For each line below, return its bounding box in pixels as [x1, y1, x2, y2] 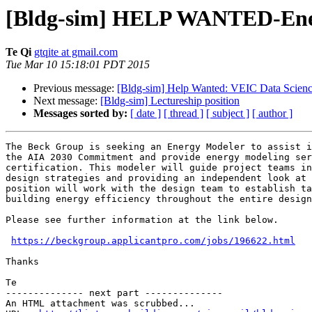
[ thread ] [164, 107, 203, 120]
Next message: [33, 95, 100, 107]
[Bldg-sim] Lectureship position [100, 95, 240, 107]
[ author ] [252, 107, 292, 120]
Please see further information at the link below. [6, 214, 279, 226]
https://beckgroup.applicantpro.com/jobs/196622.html [11, 235, 295, 247]
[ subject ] [206, 107, 249, 120]
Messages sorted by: [33, 107, 127, 120]
